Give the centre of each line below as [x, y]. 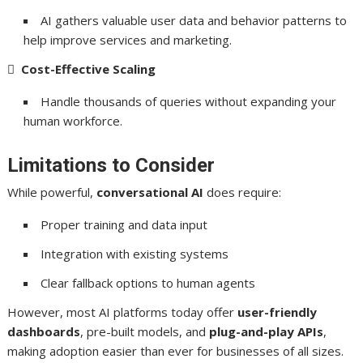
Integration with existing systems [135, 253]
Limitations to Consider [111, 165]
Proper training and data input [124, 224]
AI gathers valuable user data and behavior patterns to [194, 20]
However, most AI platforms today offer [123, 312]
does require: [243, 192]
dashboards [44, 331]
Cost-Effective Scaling [89, 68]
